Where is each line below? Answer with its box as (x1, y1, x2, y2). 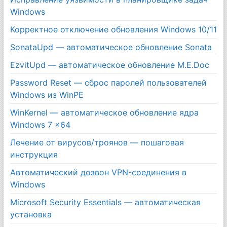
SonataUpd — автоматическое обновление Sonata (10, 42, 212, 52)
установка (10, 209, 52, 219)
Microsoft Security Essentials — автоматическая (10, 197, 201, 207)
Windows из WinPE (10, 89, 84, 100)
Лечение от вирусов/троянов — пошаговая (10, 137, 184, 147)
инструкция (10, 149, 58, 160)
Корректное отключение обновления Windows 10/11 (10, 24, 217, 34)
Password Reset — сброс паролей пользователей (10, 77, 207, 88)
